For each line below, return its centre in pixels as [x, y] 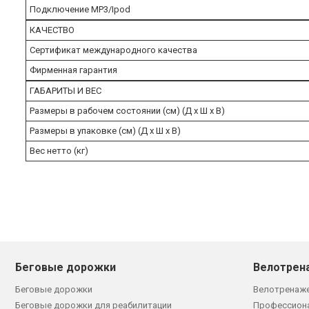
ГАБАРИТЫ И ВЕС [66, 90]
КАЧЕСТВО [52, 30]
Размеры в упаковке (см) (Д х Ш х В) [106, 130]
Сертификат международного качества [114, 50]
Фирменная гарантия [74, 70]
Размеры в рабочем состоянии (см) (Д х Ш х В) [128, 110]
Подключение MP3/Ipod [81, 9]
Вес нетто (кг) [60, 150]
